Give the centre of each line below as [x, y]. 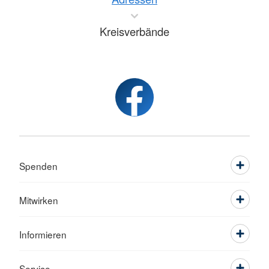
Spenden [38, 166]
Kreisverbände [134, 32]
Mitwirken [39, 200]
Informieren [43, 234]
